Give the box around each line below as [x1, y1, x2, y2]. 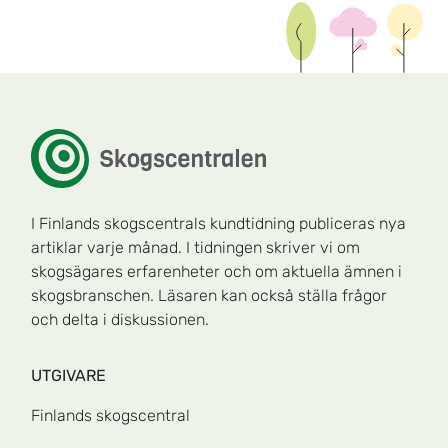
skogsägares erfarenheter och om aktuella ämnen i [31, 261, 402, 281]
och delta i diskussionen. [31, 309, 209, 329]
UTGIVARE [31, 365, 106, 385]
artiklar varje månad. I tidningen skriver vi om [31, 237, 360, 257]
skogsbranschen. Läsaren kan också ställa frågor [31, 285, 387, 305]
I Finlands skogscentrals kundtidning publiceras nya [31, 213, 406, 233]
